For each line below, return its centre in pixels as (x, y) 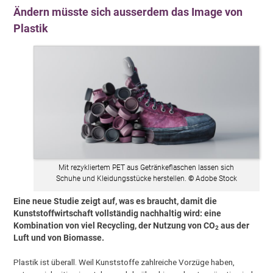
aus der (234, 225)
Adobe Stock (215, 178)
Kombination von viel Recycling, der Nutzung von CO (115, 225)
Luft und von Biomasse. (60, 237)
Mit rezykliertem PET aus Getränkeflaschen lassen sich (147, 167)
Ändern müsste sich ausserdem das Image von (128, 12)
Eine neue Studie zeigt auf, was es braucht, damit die (115, 201)
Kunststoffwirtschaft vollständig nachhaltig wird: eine (118, 213)
